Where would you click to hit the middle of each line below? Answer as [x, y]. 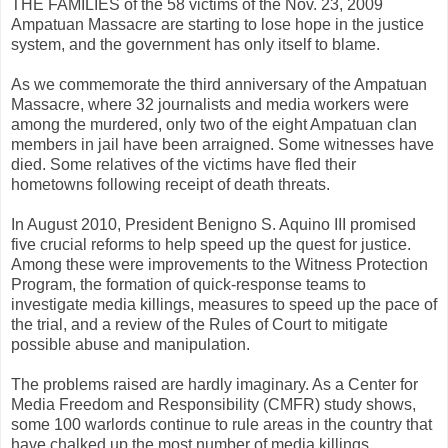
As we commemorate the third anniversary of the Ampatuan [219, 84]
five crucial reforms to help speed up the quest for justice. [211, 244]
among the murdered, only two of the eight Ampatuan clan [214, 124]
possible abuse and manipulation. [130, 344]
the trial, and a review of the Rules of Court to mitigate [199, 324]
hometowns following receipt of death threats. [170, 184]
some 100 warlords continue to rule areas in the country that [221, 424]
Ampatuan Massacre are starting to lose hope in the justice [217, 24]
